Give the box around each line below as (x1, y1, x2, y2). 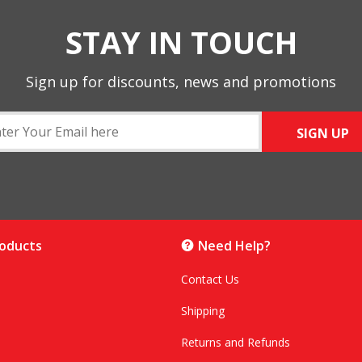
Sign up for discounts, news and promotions (26, 72, 336, 92)
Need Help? (197, 237, 271, 255)
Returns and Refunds (180, 335, 290, 351)
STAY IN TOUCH (65, 21, 297, 64)
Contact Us (180, 271, 239, 288)
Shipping (180, 303, 225, 319)
